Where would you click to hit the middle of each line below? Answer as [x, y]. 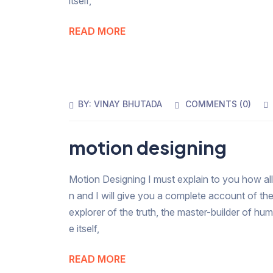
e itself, [84, 228]
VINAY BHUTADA [128, 104]
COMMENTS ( [214, 104]
